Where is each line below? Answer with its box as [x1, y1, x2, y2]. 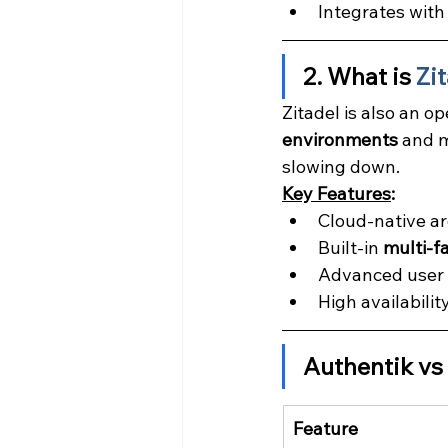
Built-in [318, 236, 383, 260]
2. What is [303, 61, 416, 92]
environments [282, 128, 398, 152]
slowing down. [282, 155, 400, 179]
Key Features [282, 182, 391, 206]
